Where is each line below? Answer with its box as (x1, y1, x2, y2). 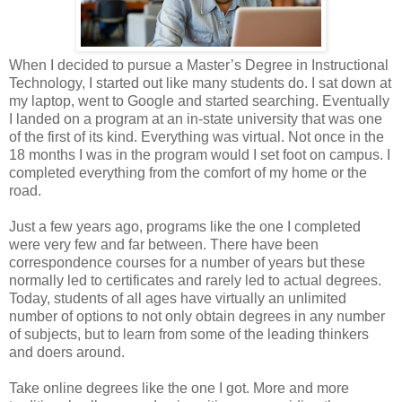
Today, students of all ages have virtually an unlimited (9, 290, 346, 306)
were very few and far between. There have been (9, 236, 319, 252)
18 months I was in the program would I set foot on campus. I (9, 146, 390, 162)
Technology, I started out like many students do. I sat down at (9, 74, 391, 91)
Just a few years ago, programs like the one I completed (9, 218, 361, 234)
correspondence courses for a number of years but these (9, 254, 365, 270)
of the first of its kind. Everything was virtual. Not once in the (9, 128, 384, 144)
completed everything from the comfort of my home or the (9, 164, 367, 180)
